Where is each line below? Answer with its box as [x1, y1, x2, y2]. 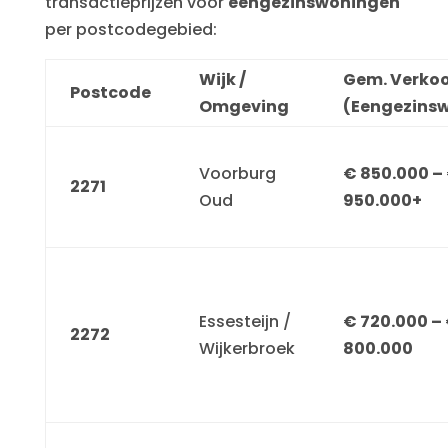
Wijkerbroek [198, 336, 295, 360]
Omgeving [198, 94, 289, 118]
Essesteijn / [198, 309, 291, 333]
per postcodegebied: [44, 17, 217, 41]
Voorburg [198, 161, 276, 185]
